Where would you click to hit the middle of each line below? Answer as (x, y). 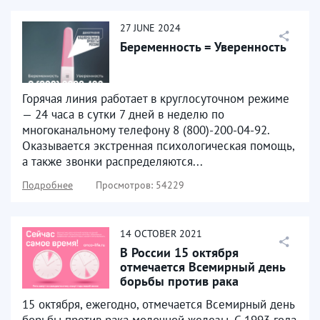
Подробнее (47, 185)
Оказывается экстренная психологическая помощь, (158, 145)
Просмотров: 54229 (140, 185)
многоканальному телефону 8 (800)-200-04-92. (146, 130)
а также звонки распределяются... (112, 161)
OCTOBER (155, 233)
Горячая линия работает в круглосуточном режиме (156, 98)
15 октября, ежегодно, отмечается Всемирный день (158, 304)
